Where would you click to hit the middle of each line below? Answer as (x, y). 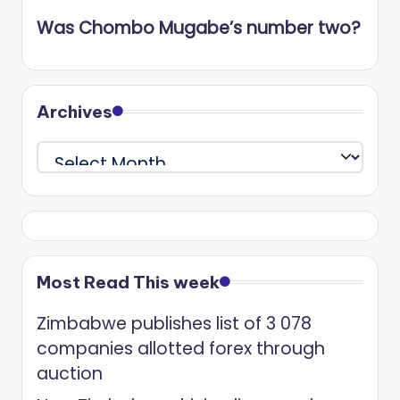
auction (70, 373)
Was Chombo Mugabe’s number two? (199, 29)
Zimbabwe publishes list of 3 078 (174, 323)
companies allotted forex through (181, 348)
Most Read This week (128, 282)
